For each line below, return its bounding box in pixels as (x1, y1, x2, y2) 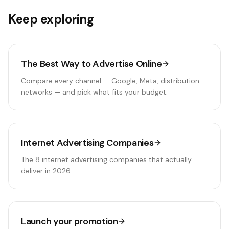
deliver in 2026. (21, 166, 72, 175)
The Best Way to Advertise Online (21, 58, 162, 70)
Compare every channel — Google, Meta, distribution (21, 76, 199, 85)
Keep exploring (8, 11, 94, 27)
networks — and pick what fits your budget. (21, 87, 168, 97)
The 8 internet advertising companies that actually (21, 155, 192, 164)
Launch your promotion (21, 215, 118, 227)
